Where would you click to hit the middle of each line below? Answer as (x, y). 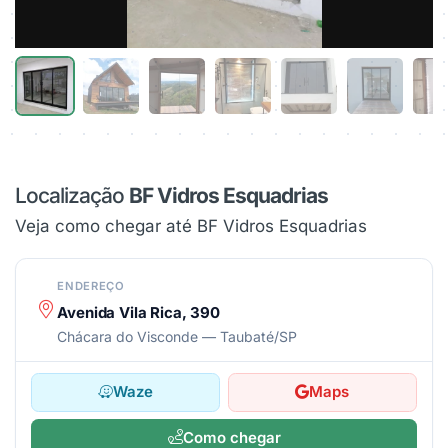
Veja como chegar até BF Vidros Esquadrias (191, 225)
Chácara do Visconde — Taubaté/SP (177, 336)
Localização (72, 196)
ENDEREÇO (91, 286)
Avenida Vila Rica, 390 (138, 313)
